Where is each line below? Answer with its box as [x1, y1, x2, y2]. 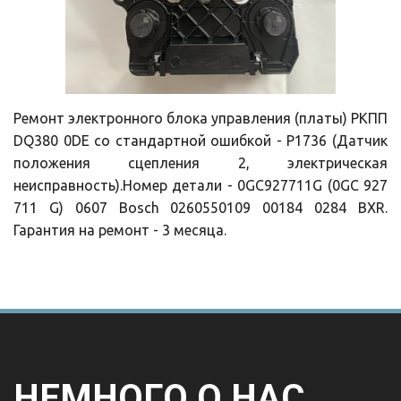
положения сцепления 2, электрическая [13, 155, 388, 171]
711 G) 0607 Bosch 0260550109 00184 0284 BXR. [13, 200, 388, 216]
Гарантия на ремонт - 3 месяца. [13, 222, 226, 238]
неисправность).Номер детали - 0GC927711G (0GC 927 [13, 177, 388, 193]
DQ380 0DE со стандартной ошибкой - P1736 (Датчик [13, 132, 388, 149]
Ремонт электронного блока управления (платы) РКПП [13, 110, 388, 126]
